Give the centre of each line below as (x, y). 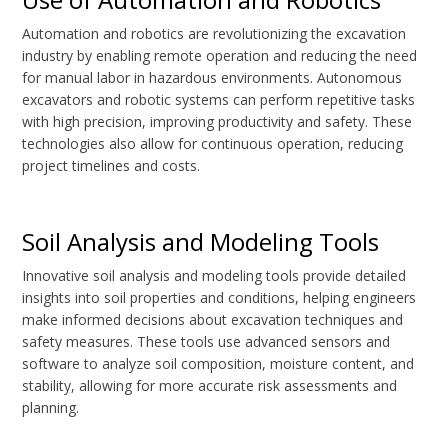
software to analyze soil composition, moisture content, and (218, 364)
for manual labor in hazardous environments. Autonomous (212, 78)
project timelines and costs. (111, 166)
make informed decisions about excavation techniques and (213, 320)
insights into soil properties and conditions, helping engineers (219, 298)
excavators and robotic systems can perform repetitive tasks (219, 100)
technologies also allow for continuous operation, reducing (213, 144)
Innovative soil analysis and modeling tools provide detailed (214, 276)
